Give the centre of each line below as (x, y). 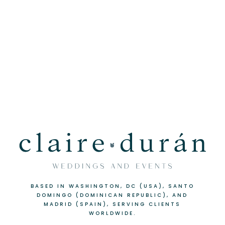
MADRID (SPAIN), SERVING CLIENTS (112, 204)
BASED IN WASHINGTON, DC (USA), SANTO (112, 186)
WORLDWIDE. (112, 213)
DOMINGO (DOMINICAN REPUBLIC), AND (112, 195)
